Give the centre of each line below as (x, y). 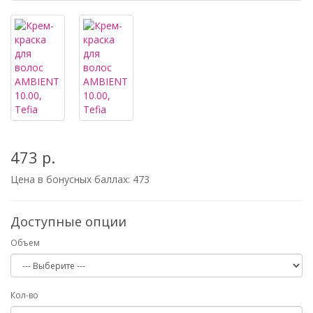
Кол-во (24, 295)
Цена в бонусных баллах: (72, 179)
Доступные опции (68, 221)
